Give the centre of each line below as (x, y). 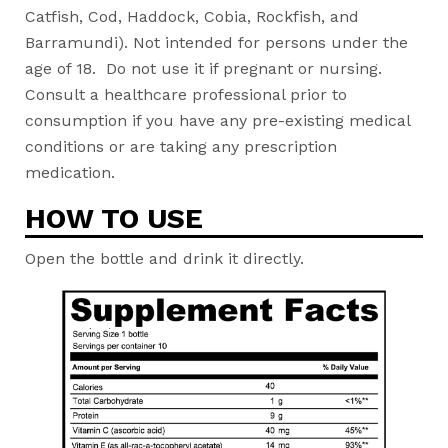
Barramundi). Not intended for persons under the (216, 42)
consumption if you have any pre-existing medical (217, 120)
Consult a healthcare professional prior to (186, 94)
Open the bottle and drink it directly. (167, 258)
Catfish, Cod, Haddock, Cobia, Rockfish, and (192, 16)
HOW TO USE (114, 218)
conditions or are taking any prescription (181, 146)
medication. (70, 172)
